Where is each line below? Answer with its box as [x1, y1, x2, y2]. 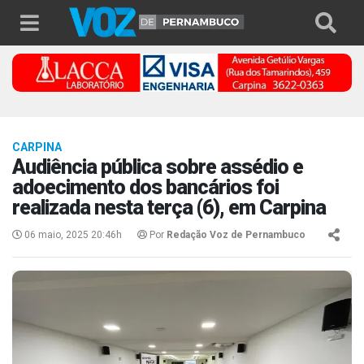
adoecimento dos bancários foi [12, 175, 279, 200]
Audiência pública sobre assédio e [12, 155, 303, 180]
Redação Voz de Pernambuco [167, 229, 305, 241]
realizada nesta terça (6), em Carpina [12, 196, 326, 220]
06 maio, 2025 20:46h [22, 229, 122, 241]
